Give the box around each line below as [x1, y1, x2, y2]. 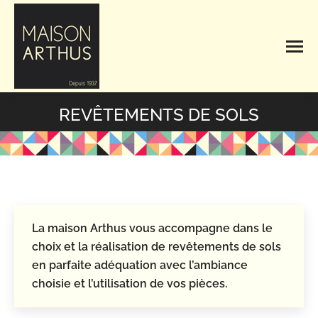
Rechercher [219, 40, 271, 52]
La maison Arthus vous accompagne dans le [32, 221, 273, 235]
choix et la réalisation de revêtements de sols [32, 240, 281, 253]
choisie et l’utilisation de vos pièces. [32, 277, 227, 290]
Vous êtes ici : [159, 130, 222, 141]
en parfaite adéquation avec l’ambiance [32, 258, 248, 272]
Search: [204, 43, 239, 55]
